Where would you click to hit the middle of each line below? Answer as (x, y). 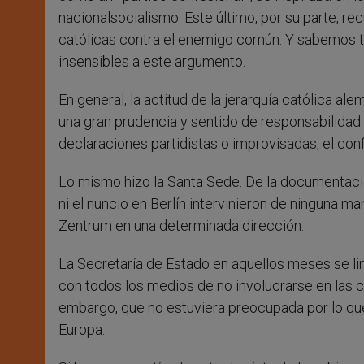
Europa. (82, 330)
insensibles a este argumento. (152, 62)
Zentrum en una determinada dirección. (181, 226)
